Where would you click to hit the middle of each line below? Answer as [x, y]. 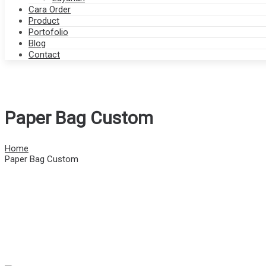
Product [44, 21]
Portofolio [48, 32]
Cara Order [50, 10]
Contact [44, 55]
